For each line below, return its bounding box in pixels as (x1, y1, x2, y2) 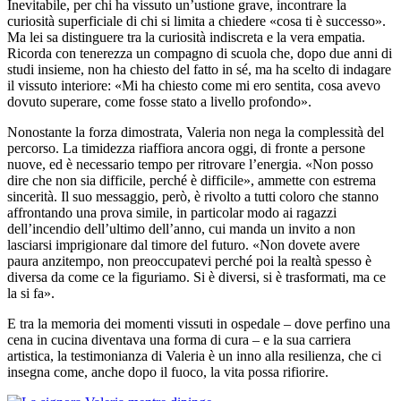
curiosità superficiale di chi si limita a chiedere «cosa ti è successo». (7, 13, 386, 29)
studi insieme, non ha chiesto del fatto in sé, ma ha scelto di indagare (7, 61, 391, 77)
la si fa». (7, 285, 58, 301)
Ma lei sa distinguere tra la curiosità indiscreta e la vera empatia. (7, 29, 365, 45)
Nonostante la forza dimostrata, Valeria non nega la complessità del (7, 124, 384, 140)
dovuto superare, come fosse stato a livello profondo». (7, 93, 311, 109)
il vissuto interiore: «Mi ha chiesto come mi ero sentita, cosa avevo (7, 77, 380, 93)
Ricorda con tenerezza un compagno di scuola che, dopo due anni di (7, 45, 392, 61)
